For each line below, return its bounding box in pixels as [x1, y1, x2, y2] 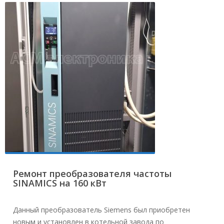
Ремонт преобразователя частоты [13, 167, 171, 179]
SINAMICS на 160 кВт [13, 176, 106, 189]
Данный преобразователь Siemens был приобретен [13, 204, 190, 214]
